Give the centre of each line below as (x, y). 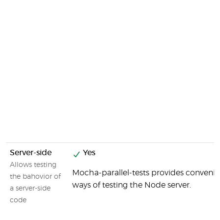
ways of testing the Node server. (132, 185)
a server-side (30, 189)
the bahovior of (35, 177)
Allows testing (33, 165)
